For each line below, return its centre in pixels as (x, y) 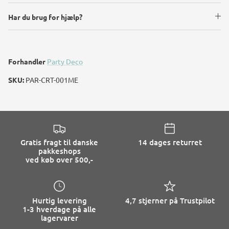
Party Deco (65, 62)
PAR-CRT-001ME (52, 80)
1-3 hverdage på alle (59, 209)
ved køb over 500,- (59, 159)
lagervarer (59, 217)
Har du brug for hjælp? (45, 17)
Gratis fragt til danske (59, 142)
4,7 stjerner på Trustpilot (170, 200)
